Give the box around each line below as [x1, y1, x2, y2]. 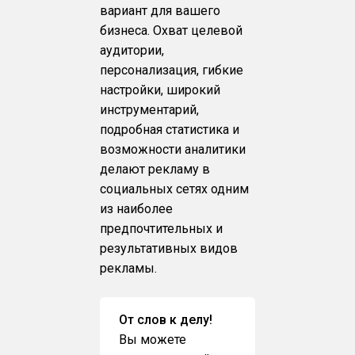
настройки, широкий [100, 82, 221, 97]
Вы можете [119, 331, 187, 347]
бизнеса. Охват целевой [100, 22, 243, 38]
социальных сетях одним [100, 181, 250, 197]
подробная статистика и [100, 121, 240, 137]
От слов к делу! [119, 311, 213, 327]
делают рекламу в [100, 161, 211, 177]
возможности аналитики [100, 141, 246, 157]
